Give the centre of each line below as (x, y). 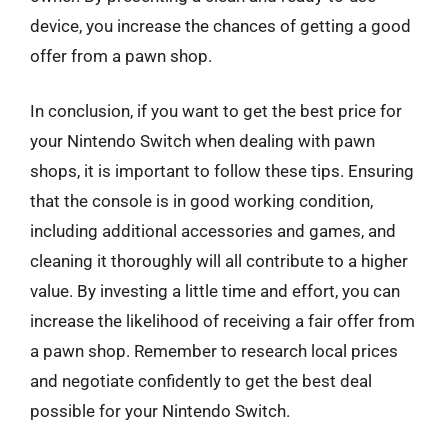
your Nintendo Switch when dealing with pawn (202, 141)
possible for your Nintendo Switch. (160, 411)
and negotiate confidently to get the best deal (201, 381)
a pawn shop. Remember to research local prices (214, 351)
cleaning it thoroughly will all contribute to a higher (219, 261)
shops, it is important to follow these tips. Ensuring (222, 171)
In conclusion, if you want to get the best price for (216, 111)
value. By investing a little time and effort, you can (215, 291)
